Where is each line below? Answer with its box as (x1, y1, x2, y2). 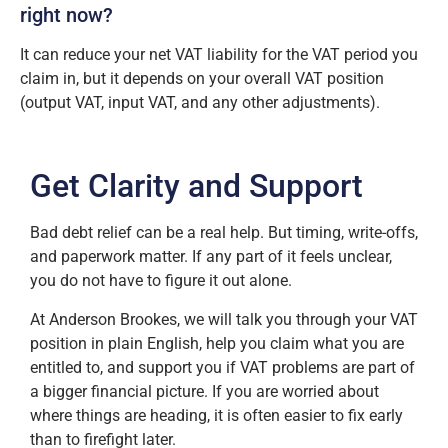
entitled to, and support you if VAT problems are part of (30, 357, 415, 377)
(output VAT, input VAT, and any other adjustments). (20, 92, 380, 112)
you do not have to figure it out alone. (30, 271, 292, 291)
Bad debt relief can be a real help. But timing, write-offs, (30, 223, 418, 243)
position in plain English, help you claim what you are (30, 333, 404, 353)
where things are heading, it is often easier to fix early (30, 405, 403, 425)
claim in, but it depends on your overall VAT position (20, 68, 384, 88)
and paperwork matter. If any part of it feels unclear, (30, 247, 392, 267)
